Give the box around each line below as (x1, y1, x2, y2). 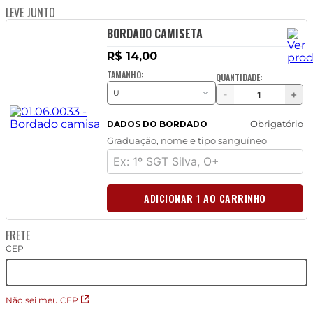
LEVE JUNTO (6, 4, 55, 22)
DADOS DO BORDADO (106, 118, 208, 129)
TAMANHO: (106, 68, 143, 81)
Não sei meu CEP (6, 295, 78, 306)
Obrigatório (249, 118, 303, 130)
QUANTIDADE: (215, 71, 262, 84)
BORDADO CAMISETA (106, 25, 203, 43)
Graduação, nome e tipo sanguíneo (106, 135, 267, 147)
